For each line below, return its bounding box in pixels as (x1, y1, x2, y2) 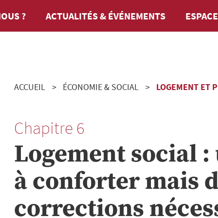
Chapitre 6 (14, 117, 85, 139)
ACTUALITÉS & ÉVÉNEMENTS (46, 9, 165, 22)
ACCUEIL (14, 81, 45, 92)
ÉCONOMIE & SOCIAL (63, 81, 139, 92)
